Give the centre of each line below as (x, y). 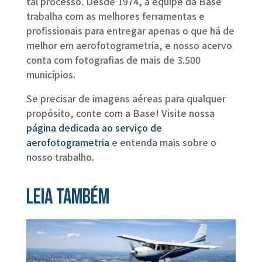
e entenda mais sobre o (163, 142)
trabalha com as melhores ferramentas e (115, 16)
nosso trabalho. (61, 157)
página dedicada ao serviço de (94, 128)
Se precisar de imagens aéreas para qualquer (126, 99)
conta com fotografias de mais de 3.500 (113, 60)
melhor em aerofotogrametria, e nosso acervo (129, 45)
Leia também (68, 198)
